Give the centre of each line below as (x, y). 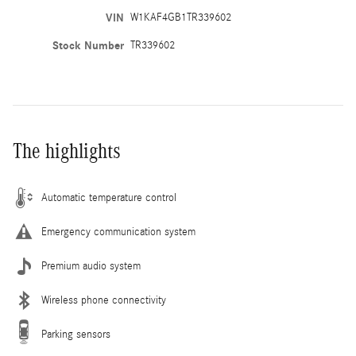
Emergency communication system (118, 232)
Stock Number (88, 46)
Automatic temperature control (109, 198)
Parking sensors (76, 335)
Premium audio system (91, 267)
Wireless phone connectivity (104, 301)
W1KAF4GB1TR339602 (180, 18)
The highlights (67, 151)
